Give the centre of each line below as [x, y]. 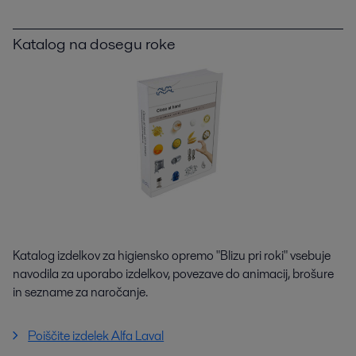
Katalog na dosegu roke [94, 44]
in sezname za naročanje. [80, 292]
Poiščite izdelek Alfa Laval [96, 336]
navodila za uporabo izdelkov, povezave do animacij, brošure [173, 274]
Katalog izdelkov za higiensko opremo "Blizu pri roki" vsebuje [172, 255]
